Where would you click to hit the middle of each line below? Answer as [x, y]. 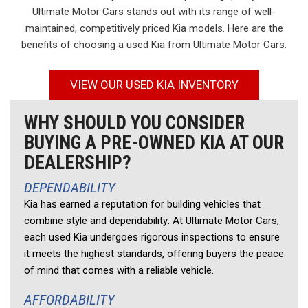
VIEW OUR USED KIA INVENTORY [154, 84]
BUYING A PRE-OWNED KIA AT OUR [154, 143]
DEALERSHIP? [78, 163]
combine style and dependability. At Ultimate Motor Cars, [152, 220]
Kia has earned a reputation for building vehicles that [142, 204]
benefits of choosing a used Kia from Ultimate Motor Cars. [154, 44]
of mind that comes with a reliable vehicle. [120, 270]
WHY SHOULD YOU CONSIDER [134, 123]
